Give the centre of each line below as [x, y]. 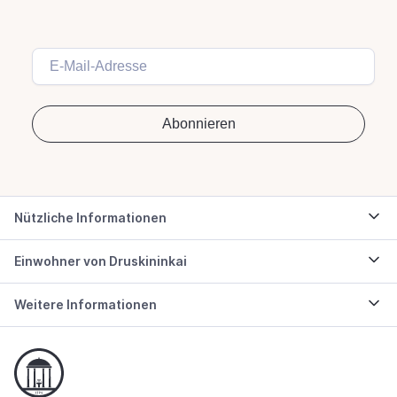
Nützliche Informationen [90, 217]
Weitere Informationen [86, 304]
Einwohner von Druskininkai [101, 261]
